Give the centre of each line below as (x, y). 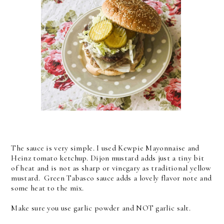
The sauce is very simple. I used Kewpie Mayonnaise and (105, 148)
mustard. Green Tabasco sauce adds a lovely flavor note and (111, 178)
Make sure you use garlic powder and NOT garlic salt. (102, 208)
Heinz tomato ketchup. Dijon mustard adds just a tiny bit (108, 158)
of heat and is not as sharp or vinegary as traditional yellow (111, 168)
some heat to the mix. (47, 188)
